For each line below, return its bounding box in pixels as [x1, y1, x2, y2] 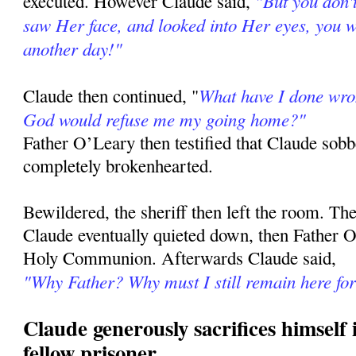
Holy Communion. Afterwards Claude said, [23, 246, 337, 270]
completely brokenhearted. [23, 153, 214, 178]
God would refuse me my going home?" [23, 106, 307, 132]
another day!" [23, 36, 123, 61]
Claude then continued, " [23, 83, 199, 108]
